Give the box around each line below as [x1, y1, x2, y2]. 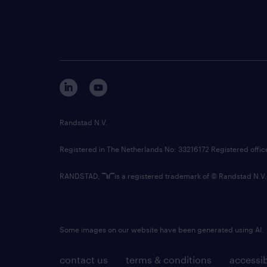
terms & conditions [126, 254, 212, 265]
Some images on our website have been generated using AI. [60, 225, 264, 234]
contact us [60, 254, 108, 265]
